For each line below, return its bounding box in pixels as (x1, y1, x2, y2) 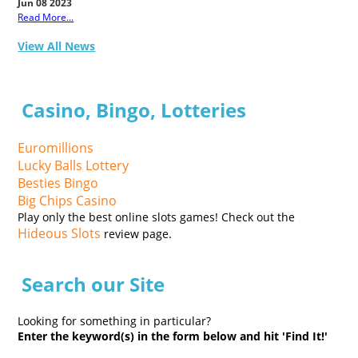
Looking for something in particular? (18, 313, 212, 329)
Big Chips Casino (18, 192, 117, 210)
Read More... (18, 10, 74, 25)
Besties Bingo (18, 174, 99, 193)
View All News (18, 38, 96, 54)
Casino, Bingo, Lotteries (22, 97, 247, 124)
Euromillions (18, 139, 94, 157)
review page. (101, 226, 173, 242)
